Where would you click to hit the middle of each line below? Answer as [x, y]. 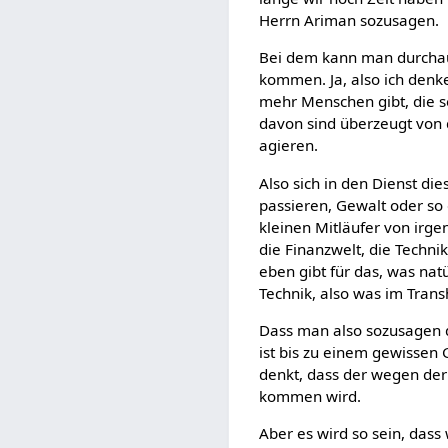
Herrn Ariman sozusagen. [349, 20]
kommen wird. [310, 395]
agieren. [289, 145]
